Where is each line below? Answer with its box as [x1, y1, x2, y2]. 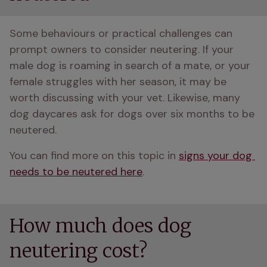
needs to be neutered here [10, 164, 142, 179]
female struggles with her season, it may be [10, 74, 226, 89]
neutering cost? [10, 239, 147, 263]
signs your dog [179, 148, 252, 163]
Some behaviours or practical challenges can [10, 26, 232, 41]
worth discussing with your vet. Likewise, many [10, 91, 240, 105]
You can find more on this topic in [10, 148, 179, 163]
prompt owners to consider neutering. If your [10, 42, 234, 57]
